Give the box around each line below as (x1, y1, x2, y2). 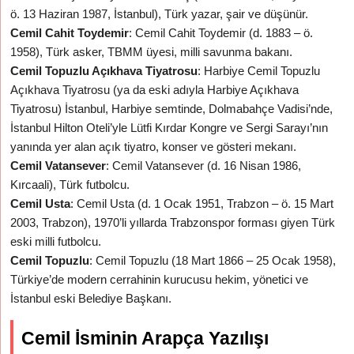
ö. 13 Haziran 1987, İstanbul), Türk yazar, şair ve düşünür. (10, 7, 309, 21)
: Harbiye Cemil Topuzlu (198, 64, 321, 77)
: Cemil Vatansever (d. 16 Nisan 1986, (106, 159, 302, 172)
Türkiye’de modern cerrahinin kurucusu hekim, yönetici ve (10, 273, 309, 286)
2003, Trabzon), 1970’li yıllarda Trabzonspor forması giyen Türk (10, 216, 336, 229)
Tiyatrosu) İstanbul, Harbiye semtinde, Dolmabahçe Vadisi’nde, (10, 102, 333, 115)
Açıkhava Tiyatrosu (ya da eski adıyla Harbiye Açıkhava (10, 83, 299, 96)
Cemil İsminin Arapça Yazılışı (21, 328, 269, 348)
